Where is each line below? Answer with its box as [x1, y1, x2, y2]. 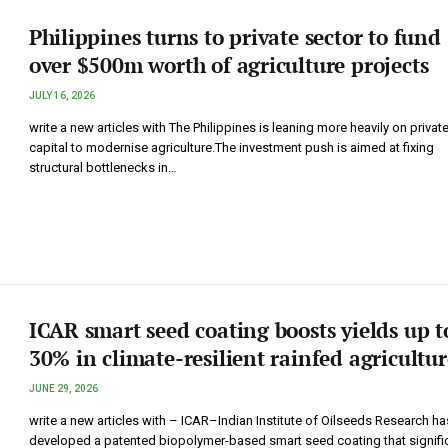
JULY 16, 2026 [28, 90, 95, 102]
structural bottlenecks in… [28, 160, 177, 176]
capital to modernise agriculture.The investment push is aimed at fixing [28, 140, 434, 156]
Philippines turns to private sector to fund [28, 23, 441, 52]
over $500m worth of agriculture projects [28, 51, 429, 80]
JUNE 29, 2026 [28, 383, 98, 395]
